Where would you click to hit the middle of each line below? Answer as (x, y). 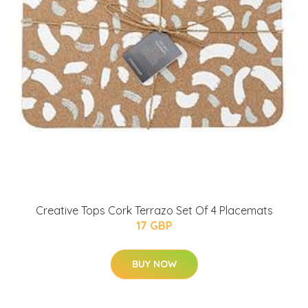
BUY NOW (154, 264)
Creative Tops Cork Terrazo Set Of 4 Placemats (154, 210)
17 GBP (154, 225)
